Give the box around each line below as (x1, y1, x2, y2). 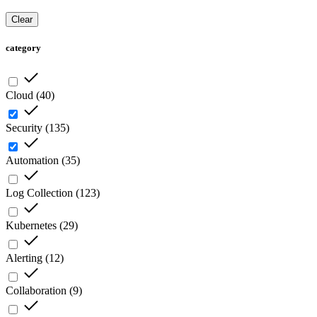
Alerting (6, 252, 42, 265)
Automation (6, 154, 59, 167)
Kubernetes (6, 219, 57, 232)
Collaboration (6, 284, 67, 297)
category (6, 42, 41, 54)
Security (6, 122, 42, 134)
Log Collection (6, 187, 73, 200)
